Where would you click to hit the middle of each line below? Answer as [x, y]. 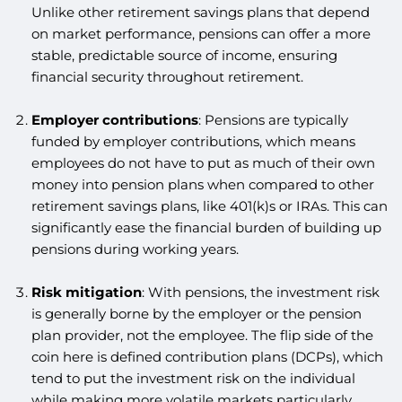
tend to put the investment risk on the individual [193, 379]
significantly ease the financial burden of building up [206, 228]
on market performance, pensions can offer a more [201, 34]
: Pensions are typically [273, 120]
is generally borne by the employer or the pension [196, 314]
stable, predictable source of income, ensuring [184, 56]
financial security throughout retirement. [167, 77]
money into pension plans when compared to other [202, 185]
